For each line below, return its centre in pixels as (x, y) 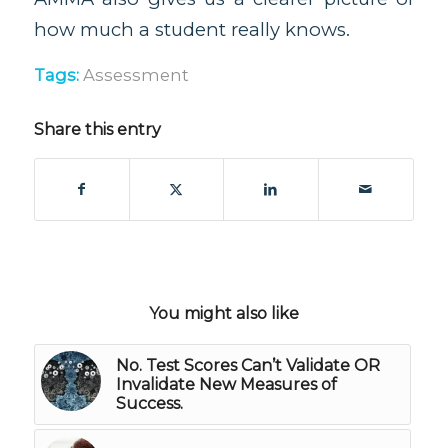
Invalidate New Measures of (226, 385)
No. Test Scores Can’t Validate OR (247, 366)
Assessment (135, 75)
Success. (149, 404)
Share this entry (97, 130)
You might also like (223, 314)
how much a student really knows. (191, 29)
